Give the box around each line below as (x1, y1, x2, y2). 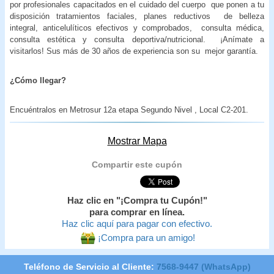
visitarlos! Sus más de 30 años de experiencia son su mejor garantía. (10, 46, 258, 56)
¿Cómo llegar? (10, 75, 66, 85)
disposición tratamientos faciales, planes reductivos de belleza (10, 11, 264, 21)
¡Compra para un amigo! (97, 232, 195, 243)
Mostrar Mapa (107, 135, 167, 146)
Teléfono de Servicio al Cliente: (23, 261, 157, 272)
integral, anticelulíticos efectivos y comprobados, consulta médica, (10, 23, 264, 32)
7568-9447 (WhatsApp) (156, 261, 251, 272)
